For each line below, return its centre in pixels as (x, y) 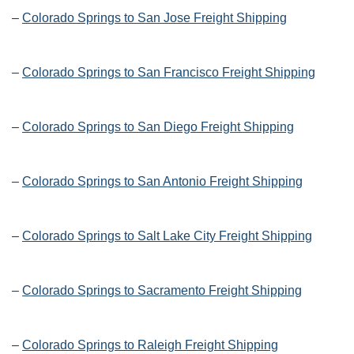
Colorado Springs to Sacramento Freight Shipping (162, 291)
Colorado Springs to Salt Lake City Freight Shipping (167, 236)
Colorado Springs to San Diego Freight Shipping (158, 127)
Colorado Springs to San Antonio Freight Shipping (162, 182)
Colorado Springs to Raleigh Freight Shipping (150, 345)
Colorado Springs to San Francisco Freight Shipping (169, 73)
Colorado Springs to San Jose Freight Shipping (154, 18)
